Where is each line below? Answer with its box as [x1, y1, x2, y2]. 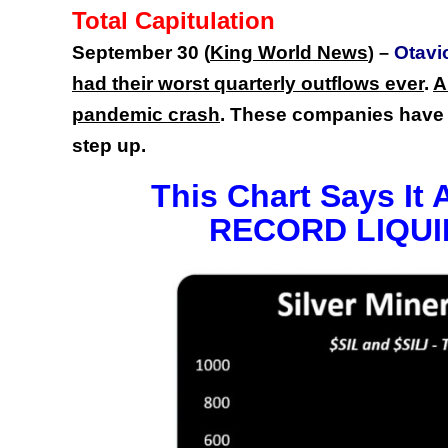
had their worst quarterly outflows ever [72, 73, 424, 95]
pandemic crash [72, 104, 220, 126]
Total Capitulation [72, 7, 275, 35]
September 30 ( [72, 42, 210, 64]
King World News [210, 42, 368, 64]
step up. [72, 135, 146, 157]
